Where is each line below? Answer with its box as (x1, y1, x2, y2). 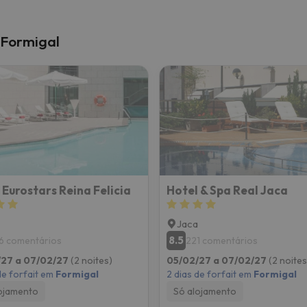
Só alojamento (173, 284, 236, 297)
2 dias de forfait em (166, 267, 254, 280)
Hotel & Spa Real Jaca (166, 182, 288, 197)
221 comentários (185, 234, 258, 247)
